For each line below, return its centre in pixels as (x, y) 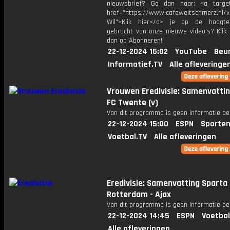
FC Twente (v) (132, 103)
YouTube (191, 52)
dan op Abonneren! (135, 41)
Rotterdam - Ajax (139, 195)
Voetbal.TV (127, 137)
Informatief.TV (135, 64)
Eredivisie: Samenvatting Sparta (167, 183)
